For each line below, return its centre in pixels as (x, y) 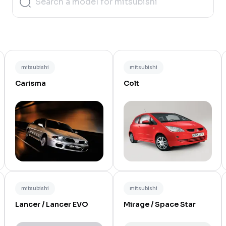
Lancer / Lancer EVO (52, 204)
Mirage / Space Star (160, 204)
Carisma (31, 83)
